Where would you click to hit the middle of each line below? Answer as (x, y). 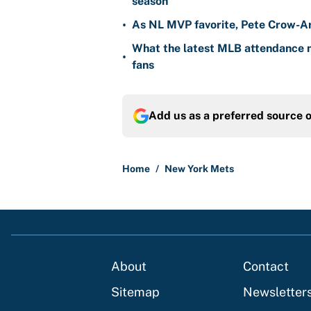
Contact (266, 267)
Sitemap (135, 292)
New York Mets (199, 169)
